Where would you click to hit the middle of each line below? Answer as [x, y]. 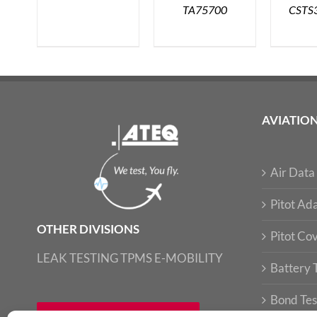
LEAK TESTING [77, 258]
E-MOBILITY [189, 258]
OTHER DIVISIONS [88, 229]
